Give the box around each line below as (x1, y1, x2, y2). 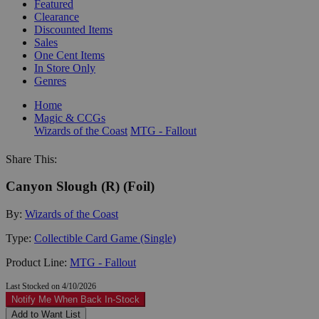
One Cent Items (34, 48, 105, 61)
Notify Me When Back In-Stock (11, 293, 140, 305)
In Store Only (34, 61, 95, 74)
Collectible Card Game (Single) (34, 231, 176, 244)
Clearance (34, 10, 79, 23)
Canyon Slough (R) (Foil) (6, 179, 155, 194)
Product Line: (6, 256, 70, 268)
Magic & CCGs (34, 111, 105, 124)
